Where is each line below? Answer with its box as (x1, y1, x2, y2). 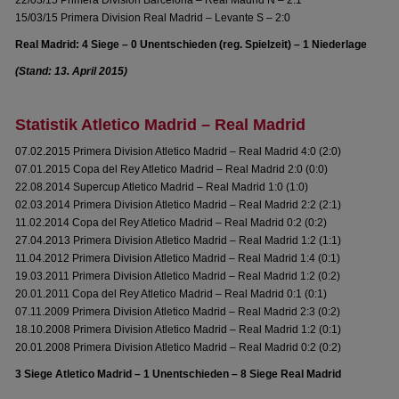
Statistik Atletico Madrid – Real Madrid (15, 116, 306, 134)
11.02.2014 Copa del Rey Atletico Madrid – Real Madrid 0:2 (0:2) (15, 216, 328, 229)
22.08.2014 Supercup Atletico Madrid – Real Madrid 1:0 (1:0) (15, 181, 309, 193)
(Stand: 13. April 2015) (15, 65, 128, 77)
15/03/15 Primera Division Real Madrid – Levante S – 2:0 (15, 12, 291, 24)
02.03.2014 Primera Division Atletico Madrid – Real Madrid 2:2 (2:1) (15, 199, 342, 211)
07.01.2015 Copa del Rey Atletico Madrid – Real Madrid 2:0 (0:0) (15, 163, 329, 175)
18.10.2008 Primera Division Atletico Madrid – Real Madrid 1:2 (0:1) (15, 323, 342, 336)
